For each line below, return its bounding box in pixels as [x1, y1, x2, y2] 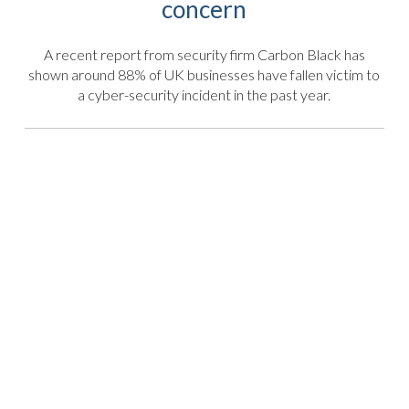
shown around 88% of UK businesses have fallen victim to [28, 65, 381, 83]
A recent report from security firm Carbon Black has [43, 45, 365, 63]
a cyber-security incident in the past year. [78, 85, 331, 103]
